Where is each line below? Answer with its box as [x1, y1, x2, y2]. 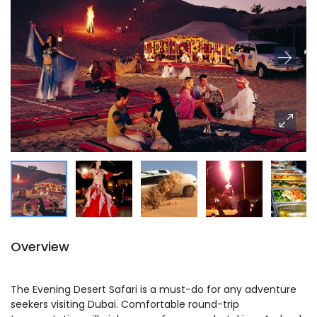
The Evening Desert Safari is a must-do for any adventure [11, 282, 296, 296]
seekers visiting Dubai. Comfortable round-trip [11, 297, 239, 311]
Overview [11, 238, 69, 255]
